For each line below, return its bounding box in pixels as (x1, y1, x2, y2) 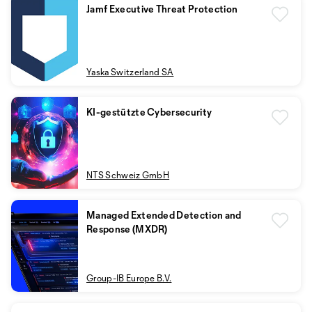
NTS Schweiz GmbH (86, 169, 170, 180)
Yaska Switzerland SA (86, 66, 174, 77)
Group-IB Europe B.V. (86, 272, 172, 283)
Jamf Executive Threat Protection (86, 3, 238, 15)
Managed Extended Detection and (86, 209, 242, 221)
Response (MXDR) (86, 223, 168, 235)
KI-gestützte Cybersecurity (86, 106, 212, 118)
